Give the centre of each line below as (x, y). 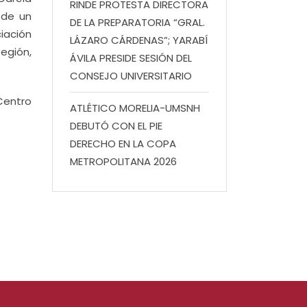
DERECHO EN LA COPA (123, 144)
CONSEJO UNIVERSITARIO (131, 76)
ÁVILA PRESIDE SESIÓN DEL (131, 58)
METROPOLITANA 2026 (123, 161)
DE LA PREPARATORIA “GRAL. (137, 22)
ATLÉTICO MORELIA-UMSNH (135, 108)
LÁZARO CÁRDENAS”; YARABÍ (139, 40)
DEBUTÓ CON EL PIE (116, 126)
